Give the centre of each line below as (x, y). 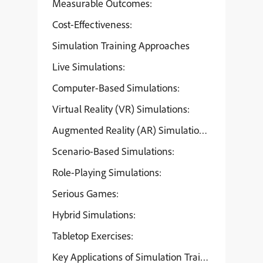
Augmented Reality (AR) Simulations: (132, 130)
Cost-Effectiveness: (92, 24)
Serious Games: (85, 193)
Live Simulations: (89, 67)
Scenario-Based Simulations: (113, 151)
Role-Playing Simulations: (107, 172)
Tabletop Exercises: (93, 236)
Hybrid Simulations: (94, 215)
